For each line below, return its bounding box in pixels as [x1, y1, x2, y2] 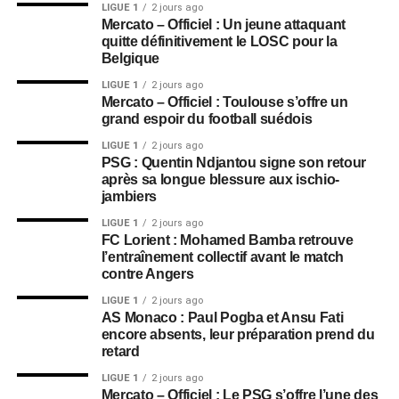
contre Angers [101, 266, 194, 281]
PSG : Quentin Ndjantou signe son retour [101, 155, 367, 170]
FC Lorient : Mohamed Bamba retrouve [101, 232, 354, 248]
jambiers [101, 189, 158, 204]
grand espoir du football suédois [101, 111, 313, 126]
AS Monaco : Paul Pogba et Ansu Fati [101, 310, 344, 325]
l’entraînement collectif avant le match [101, 249, 345, 265]
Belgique [101, 51, 160, 66]
